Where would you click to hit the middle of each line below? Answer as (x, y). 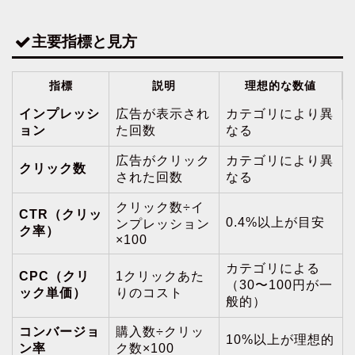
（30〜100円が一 (279, 285)
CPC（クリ (54, 277)
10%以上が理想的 (280, 340)
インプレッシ (59, 114)
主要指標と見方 (84, 42)
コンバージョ (59, 332)
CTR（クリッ (61, 215)
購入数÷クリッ (160, 332)
